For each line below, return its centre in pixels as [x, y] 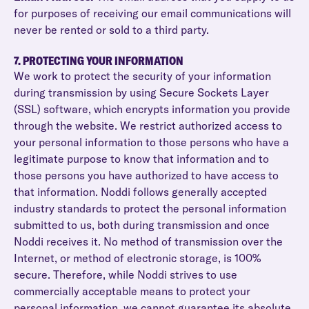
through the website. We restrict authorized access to [148, 126]
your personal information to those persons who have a [151, 142]
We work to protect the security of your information [142, 76]
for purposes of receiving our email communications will [152, 13]
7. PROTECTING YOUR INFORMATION [99, 61]
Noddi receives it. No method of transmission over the [148, 241]
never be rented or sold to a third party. [111, 30]
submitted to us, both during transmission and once [142, 225]
